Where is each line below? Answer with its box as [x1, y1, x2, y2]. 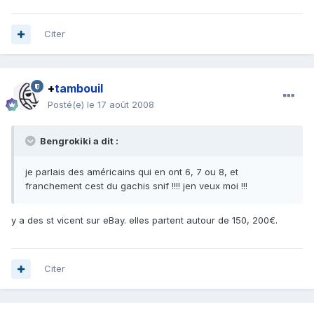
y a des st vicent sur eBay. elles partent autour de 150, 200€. [11, 214, 278, 226]
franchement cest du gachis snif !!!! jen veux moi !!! [25, 180, 247, 192]
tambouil [55, 81, 103, 96]
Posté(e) [48, 99, 87, 111]
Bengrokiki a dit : [38, 135, 118, 147]
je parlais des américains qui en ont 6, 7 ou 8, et [25, 166, 238, 178]
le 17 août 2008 [87, 99, 154, 111]
